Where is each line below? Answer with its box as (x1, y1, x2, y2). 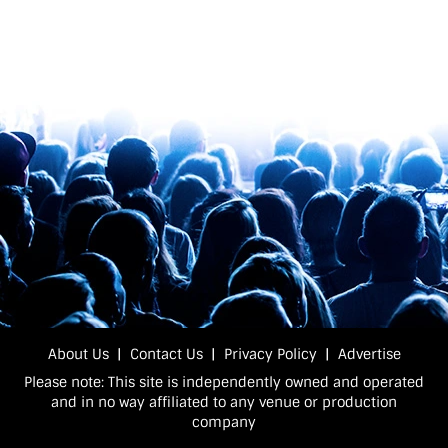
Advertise (337, 345, 401, 363)
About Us (47, 345, 109, 363)
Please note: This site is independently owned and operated (24, 373, 424, 391)
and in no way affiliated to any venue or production (51, 393, 397, 411)
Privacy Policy (223, 345, 317, 363)
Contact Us (129, 345, 203, 363)
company (192, 413, 256, 431)
